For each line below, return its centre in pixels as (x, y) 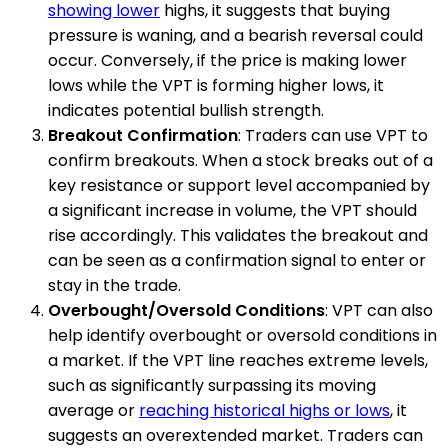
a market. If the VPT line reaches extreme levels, (238, 360)
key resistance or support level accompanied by (239, 185)
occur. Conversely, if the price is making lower (227, 60)
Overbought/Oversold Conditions (186, 310)
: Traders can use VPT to (333, 135)
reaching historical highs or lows (264, 410)
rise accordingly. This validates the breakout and (238, 235)
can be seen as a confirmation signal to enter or (237, 260)
